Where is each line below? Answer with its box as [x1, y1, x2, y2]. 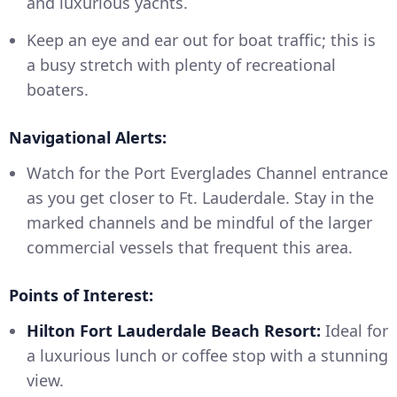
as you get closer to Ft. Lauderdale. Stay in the [27, 187, 374, 209]
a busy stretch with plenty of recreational [27, 54, 336, 76]
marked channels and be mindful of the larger [27, 212, 372, 234]
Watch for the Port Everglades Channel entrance [27, 162, 388, 184]
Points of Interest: [9, 284, 153, 307]
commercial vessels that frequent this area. [27, 237, 353, 259]
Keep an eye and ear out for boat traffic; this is [27, 29, 376, 51]
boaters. [27, 79, 89, 101]
